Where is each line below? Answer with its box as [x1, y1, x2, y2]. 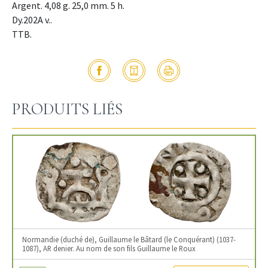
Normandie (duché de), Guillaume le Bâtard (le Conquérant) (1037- [22, 234, 236, 245]
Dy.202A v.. [12, 14, 52, 26]
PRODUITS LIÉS [12, 99, 123, 120]
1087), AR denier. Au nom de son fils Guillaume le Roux [22, 243, 196, 254]
